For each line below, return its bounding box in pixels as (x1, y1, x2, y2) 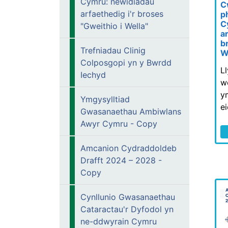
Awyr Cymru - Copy (80, 119, 157, 129)
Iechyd (80, 70, 106, 80)
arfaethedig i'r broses (80, 9, 163, 19)
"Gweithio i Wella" (80, 21, 148, 31)
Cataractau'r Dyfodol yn (80, 204, 174, 214)
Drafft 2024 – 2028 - (80, 155, 162, 165)
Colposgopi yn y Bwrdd (80, 58, 172, 68)
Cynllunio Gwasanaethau (80, 192, 175, 202)
